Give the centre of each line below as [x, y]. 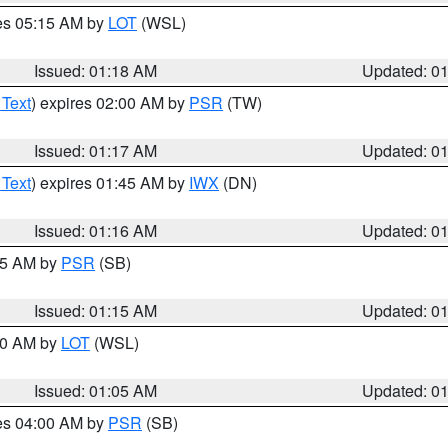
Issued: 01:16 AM [96, 230]
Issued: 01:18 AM [96, 70]
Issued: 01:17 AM [96, 150]
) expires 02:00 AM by [110, 102]
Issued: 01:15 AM [96, 310]
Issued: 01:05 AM [96, 390]
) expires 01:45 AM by [110, 182]
